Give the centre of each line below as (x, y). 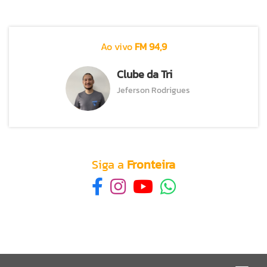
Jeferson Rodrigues (153, 90)
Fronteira (151, 164)
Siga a (109, 164)
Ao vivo (117, 46)
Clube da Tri (145, 74)
